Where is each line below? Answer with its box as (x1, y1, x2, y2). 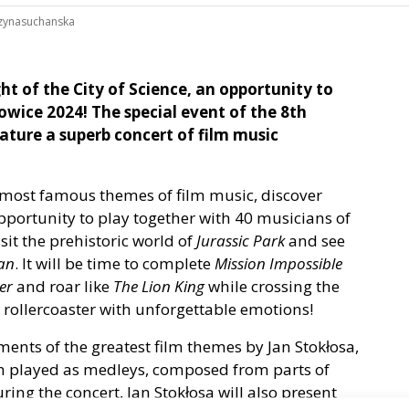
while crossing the (208, 276, 340, 298)
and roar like (13, 276, 113, 298)
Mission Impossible (215, 253, 342, 275)
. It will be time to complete (15, 253, 215, 275)
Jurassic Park (196, 230, 285, 252)
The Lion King (113, 276, 208, 298)
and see (285, 230, 345, 252)
